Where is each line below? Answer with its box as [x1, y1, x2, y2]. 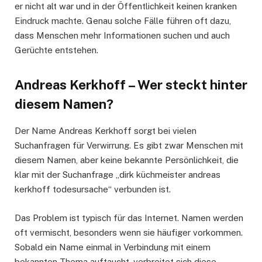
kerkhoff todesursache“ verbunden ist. [15, 184, 171, 195]
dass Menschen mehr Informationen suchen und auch [15, 30, 230, 41]
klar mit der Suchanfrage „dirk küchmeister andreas [15, 170, 220, 180]
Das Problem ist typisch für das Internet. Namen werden [15, 212, 243, 223]
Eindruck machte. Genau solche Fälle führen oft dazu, [15, 16, 231, 26]
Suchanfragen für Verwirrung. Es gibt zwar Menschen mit [15, 140, 243, 151]
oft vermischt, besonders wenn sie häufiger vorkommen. [15, 227, 243, 237]
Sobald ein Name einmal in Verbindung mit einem [15, 242, 211, 252]
